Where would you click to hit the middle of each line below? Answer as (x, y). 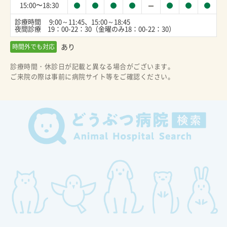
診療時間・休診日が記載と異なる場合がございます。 (92, 66)
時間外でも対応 (33, 47)
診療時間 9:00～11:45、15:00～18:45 (76, 22)
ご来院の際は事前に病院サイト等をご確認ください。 (92, 77)
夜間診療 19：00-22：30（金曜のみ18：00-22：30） (95, 29)
